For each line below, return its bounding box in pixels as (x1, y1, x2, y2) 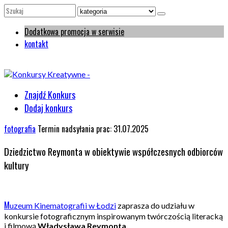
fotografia (4, 123, 36, 135)
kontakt (24, 38, 48, 50)
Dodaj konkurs (24, 101, 72, 115)
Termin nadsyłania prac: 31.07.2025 (38, 123, 149, 135)
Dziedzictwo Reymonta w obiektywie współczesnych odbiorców (4, 144, 223, 158)
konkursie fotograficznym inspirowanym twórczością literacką (4, 211, 223, 221)
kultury (4, 158, 29, 172)
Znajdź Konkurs (24, 88, 75, 101)
